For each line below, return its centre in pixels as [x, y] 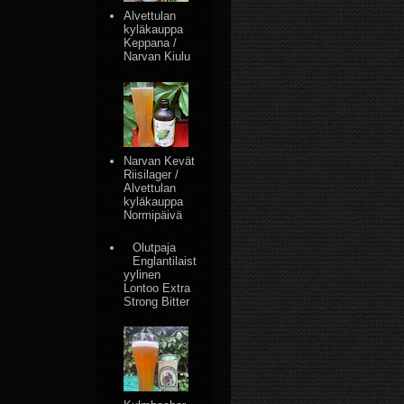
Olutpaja [155, 247]
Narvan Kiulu [157, 56]
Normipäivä [153, 215]
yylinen [142, 274]
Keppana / [151, 43]
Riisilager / [151, 174]
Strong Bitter [157, 301]
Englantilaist [165, 261]
